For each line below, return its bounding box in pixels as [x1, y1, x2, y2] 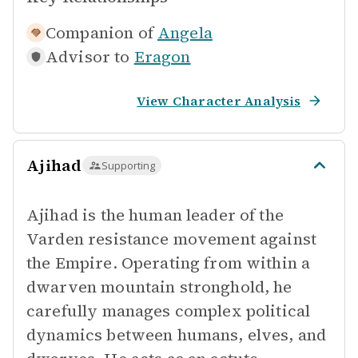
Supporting [101, 158, 155, 173]
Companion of [46, 22, 153, 44]
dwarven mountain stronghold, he [26, 276, 292, 298]
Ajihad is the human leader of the [26, 204, 284, 226]
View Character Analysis [137, 92, 300, 109]
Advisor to [46, 46, 130, 68]
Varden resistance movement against [26, 228, 317, 250]
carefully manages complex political [26, 300, 311, 322]
